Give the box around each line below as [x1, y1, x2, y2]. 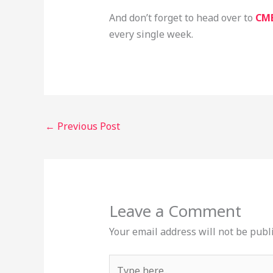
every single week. [108, 27, 193, 41]
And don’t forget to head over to [108, 11, 255, 25]
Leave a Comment [108, 200, 241, 222]
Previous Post [55, 119, 120, 133]
